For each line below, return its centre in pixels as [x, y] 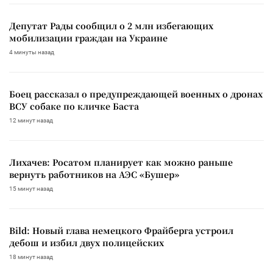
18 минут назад [31, 257]
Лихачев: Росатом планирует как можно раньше [121, 162]
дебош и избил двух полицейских [87, 242]
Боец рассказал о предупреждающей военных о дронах [136, 94]
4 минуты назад [32, 52]
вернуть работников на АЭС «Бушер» [94, 174]
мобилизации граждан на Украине [88, 37]
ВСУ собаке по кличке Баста [74, 106]
